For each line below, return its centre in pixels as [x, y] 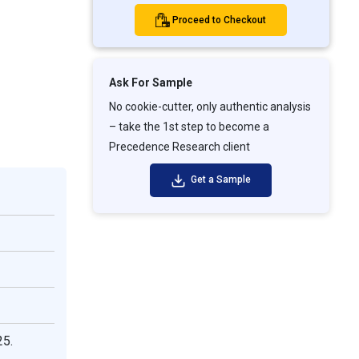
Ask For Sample [150, 83]
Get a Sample [219, 180]
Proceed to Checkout [220, 20]
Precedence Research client [179, 147]
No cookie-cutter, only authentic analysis [210, 107]
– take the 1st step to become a [189, 127]
